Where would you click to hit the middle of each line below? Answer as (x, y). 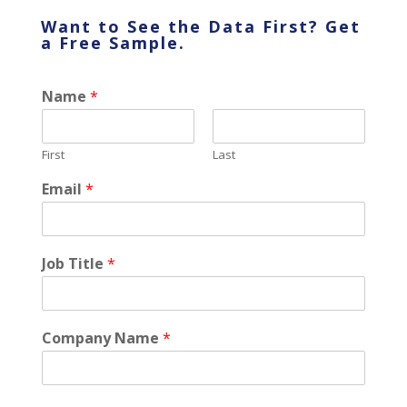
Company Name (102, 338)
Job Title (74, 263)
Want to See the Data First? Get (200, 26)
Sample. (144, 42)
